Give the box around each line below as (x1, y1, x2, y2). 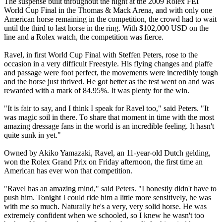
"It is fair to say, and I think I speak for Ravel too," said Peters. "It (4, 104, 209, 113)
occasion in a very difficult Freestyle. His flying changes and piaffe (4, 59, 213, 68)
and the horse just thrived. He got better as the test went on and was (4, 77, 214, 86)
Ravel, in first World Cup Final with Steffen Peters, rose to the (4, 51, 198, 59)
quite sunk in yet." (4, 131, 63, 140)
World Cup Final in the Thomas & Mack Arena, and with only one (4, 6, 212, 15)
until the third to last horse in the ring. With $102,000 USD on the (4, 24, 209, 33)
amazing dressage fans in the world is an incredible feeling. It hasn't (4, 122, 214, 131)
